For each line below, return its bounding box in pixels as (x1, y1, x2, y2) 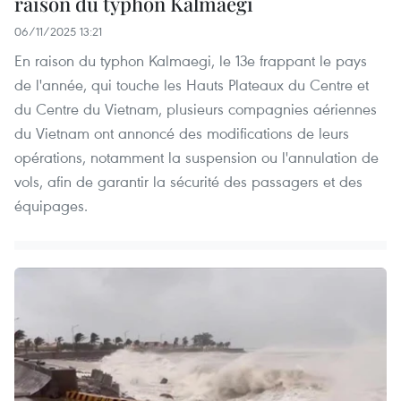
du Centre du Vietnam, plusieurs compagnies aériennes (14, 98, 377, 120)
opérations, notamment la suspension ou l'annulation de (14, 147, 379, 168)
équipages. (14, 195, 88, 217)
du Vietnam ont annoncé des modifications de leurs (14, 123, 349, 144)
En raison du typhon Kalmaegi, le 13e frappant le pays (14, 50, 367, 72)
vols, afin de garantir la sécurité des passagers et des (14, 171, 363, 192)
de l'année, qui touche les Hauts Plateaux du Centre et (14, 74, 369, 96)
